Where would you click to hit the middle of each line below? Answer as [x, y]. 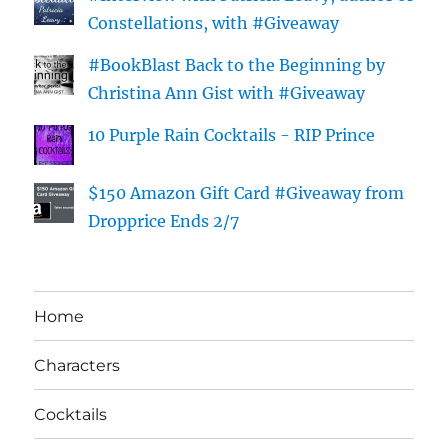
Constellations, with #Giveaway [214, 23]
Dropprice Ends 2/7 [164, 221]
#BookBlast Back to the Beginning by [237, 65]
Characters [77, 365]
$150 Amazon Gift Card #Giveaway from [246, 193]
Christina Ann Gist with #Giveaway [227, 93]
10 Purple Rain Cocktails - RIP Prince [232, 135]
